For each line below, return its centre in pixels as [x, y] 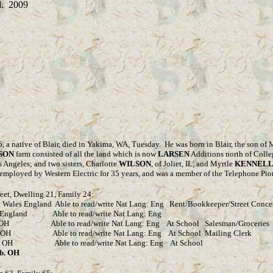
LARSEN [174, 154]
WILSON [135, 164]
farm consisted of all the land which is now [86, 154]
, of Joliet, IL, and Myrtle [193, 164]
